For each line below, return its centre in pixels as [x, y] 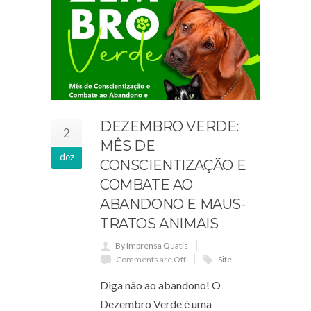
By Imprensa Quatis [152, 245]
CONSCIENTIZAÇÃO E [173, 165]
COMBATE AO [146, 184]
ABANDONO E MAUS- [173, 204]
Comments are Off [151, 259]
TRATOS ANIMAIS [159, 223]
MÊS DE [128, 145]
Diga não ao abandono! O [160, 285]
